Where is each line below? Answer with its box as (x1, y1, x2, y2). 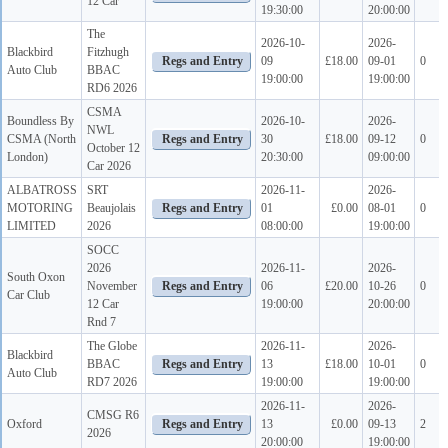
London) (7, 149, 48, 164)
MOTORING (7, 200, 73, 215)
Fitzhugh (87, 44, 129, 59)
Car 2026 (87, 158, 131, 173)
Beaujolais (87, 200, 136, 215)
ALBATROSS (7, 182, 77, 197)
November (87, 278, 137, 293)
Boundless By (7, 113, 74, 128)
